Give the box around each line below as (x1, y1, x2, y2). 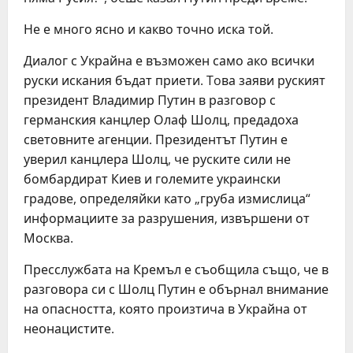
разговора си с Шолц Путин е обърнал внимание (24, 281, 329, 298)
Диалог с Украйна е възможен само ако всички (24, 52, 314, 69)
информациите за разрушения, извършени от (24, 210, 310, 227)
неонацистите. (24, 320, 114, 337)
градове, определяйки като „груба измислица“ (24, 190, 310, 207)
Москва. (24, 229, 73, 247)
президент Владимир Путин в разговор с (24, 91, 276, 109)
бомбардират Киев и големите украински (24, 170, 281, 188)
